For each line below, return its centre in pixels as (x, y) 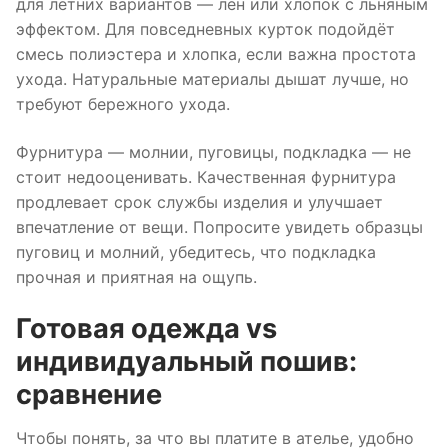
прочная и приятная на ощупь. (136, 276)
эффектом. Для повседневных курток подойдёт (205, 28)
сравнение (89, 395)
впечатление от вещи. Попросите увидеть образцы (219, 226)
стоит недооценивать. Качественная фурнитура (206, 176)
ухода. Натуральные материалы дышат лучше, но (212, 78)
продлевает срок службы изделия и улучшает (199, 201)
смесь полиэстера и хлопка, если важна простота (216, 53)
